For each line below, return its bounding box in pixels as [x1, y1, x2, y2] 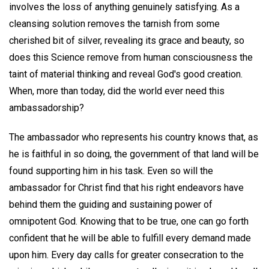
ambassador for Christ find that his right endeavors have [9, 181, 244, 193]
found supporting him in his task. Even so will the [9, 165, 213, 177]
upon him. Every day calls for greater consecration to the [9, 249, 244, 261]
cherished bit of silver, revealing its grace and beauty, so [9, 35, 244, 47]
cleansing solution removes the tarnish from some [9, 18, 220, 30]
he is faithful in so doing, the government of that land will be [9, 148, 259, 160]
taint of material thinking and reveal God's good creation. [9, 68, 243, 80]
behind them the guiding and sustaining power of [9, 198, 213, 210]
